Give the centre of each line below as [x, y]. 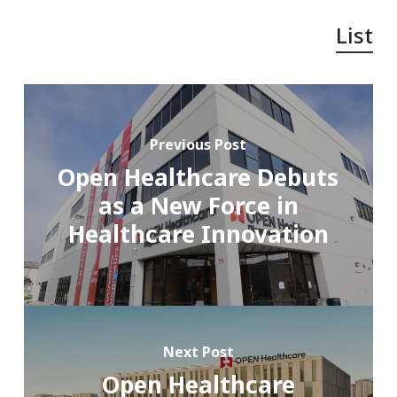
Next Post [198, 352]
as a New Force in [198, 206]
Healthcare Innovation [198, 234]
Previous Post [198, 145]
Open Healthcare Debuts [198, 178]
